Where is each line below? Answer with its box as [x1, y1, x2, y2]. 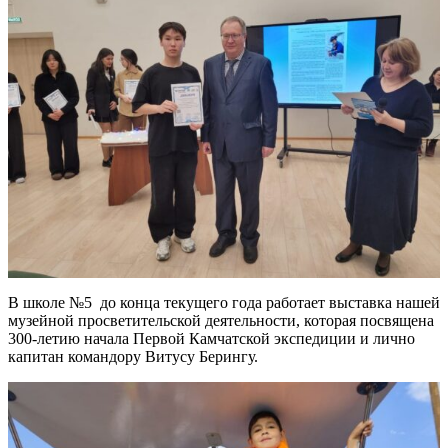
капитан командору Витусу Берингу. [8, 347, 258, 365]
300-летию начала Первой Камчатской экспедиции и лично [8, 329, 415, 347]
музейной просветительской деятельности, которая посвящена [8, 311, 434, 329]
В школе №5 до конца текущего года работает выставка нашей [8, 293, 440, 311]
